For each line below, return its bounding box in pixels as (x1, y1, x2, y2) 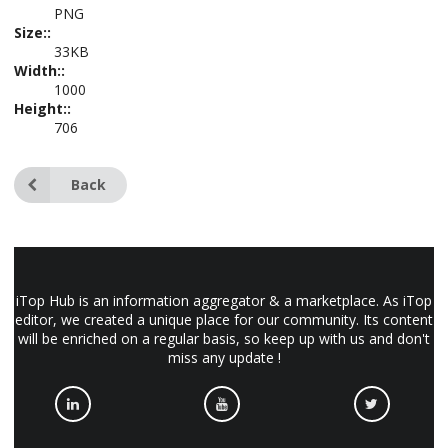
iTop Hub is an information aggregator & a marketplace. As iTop (16, 291, 432, 310)
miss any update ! (167, 348, 281, 367)
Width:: (14, 61, 65, 80)
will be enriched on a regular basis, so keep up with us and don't (18, 329, 430, 348)
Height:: (14, 99, 71, 118)
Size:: (14, 23, 51, 42)
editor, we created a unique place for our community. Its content (15, 310, 433, 329)
